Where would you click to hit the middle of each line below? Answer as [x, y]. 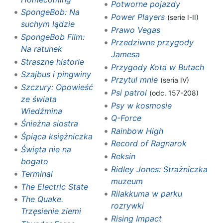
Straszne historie [52, 61]
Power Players [138, 17]
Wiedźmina [41, 111]
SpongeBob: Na [50, 12]
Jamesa [125, 55]
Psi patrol [129, 92]
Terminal [37, 174]
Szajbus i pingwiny [56, 74]
